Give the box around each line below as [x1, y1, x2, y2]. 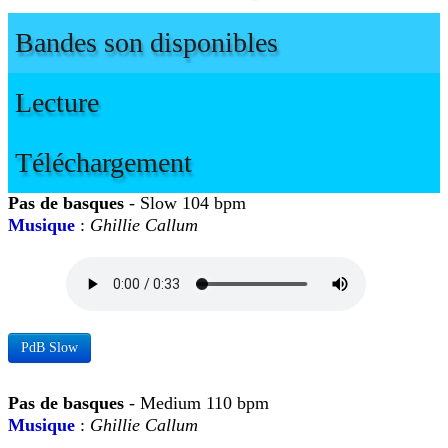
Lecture [8, 87, 99, 118]
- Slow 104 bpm [129, 193, 251, 213]
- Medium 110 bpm [129, 393, 274, 413]
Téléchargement [8, 147, 192, 178]
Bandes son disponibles [8, 27, 278, 58]
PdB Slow [21, 340, 78, 355]
